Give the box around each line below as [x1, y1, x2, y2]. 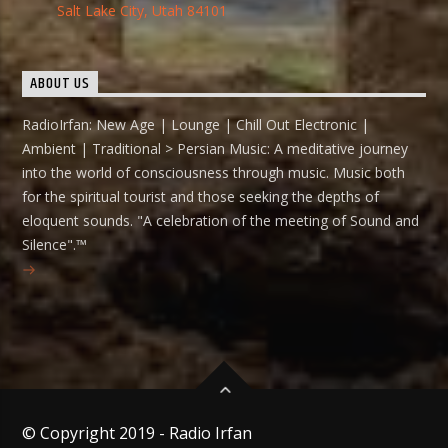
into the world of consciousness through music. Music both [22, 162, 406, 182]
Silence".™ [22, 234, 88, 254]
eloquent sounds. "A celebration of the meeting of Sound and [22, 210, 420, 230]
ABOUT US [30, 71, 90, 97]
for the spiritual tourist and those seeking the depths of [22, 186, 380, 206]
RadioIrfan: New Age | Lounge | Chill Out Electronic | [22, 114, 370, 134]
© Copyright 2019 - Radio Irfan [22, 422, 253, 445]
